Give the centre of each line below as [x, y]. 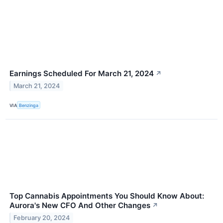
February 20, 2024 [42, 218]
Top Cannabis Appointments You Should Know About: [107, 196]
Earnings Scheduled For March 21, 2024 [82, 74]
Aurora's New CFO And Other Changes [80, 206]
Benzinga [29, 105]
